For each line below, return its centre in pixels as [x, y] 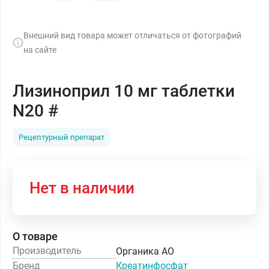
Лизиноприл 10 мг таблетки [124, 91]
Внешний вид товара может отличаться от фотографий [132, 35]
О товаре [35, 236]
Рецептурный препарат [62, 137]
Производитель [47, 251]
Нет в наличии [82, 188]
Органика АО [145, 251]
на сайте [40, 50]
